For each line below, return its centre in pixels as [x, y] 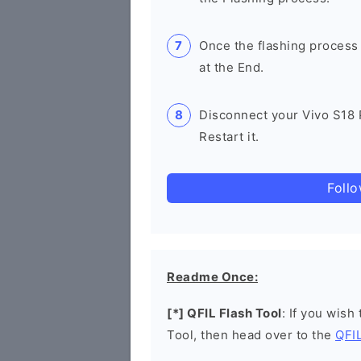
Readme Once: [212, 277]
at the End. [232, 67]
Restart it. [229, 137]
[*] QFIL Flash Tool [224, 313]
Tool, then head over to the [251, 335]
